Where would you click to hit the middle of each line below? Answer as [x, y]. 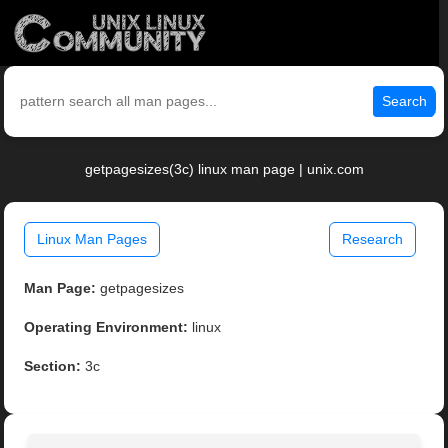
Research [372, 239]
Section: [53, 366]
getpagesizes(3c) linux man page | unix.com [224, 169]
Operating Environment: [106, 327]
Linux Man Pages [92, 239]
